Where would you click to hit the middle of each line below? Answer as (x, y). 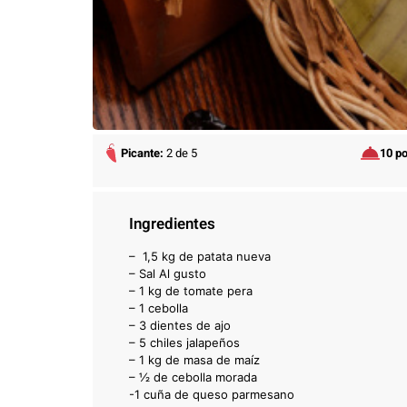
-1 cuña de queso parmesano (213, 394)
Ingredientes (172, 223)
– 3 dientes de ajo (180, 325)
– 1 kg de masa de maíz (194, 359)
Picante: (144, 153)
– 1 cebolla (160, 308)
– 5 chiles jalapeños (184, 342)
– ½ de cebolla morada (195, 377)
